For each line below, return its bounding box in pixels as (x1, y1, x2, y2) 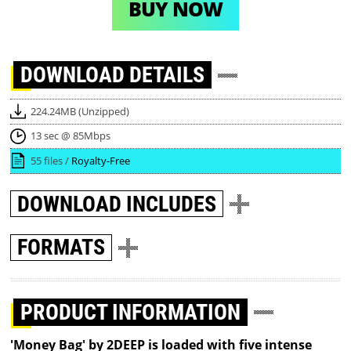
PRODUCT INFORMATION (20, 299, 241, 325)
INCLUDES (126, 190, 217, 217)
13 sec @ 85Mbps (30, 128, 110, 143)
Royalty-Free (71, 153, 130, 168)
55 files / (30, 153, 71, 168)
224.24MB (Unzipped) (30, 103, 129, 118)
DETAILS (129, 62, 205, 89)
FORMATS (17, 234, 106, 261)
